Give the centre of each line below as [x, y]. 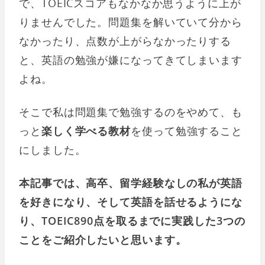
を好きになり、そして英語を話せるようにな [131, 202]
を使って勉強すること [187, 131]
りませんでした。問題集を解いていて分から [131, 22]
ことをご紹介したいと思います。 [103, 240]
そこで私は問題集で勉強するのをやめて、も [131, 112]
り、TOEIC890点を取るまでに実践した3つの [132, 221]
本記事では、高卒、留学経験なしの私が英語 [131, 183]
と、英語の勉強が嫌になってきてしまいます [131, 60]
